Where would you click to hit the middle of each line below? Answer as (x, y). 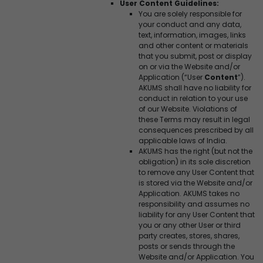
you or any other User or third (190, 225)
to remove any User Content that (196, 172)
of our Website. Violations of (188, 109)
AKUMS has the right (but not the (195, 151)
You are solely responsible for (190, 14)
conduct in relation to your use (193, 98)
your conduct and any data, (190, 24)
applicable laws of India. (183, 140)
